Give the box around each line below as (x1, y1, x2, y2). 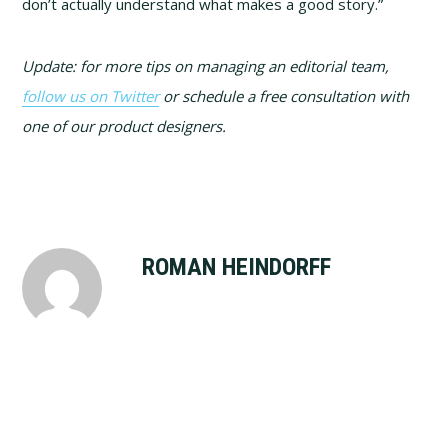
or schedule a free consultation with (159, 86, 410, 107)
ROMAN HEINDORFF (142, 253, 332, 282)
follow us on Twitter (22, 86, 160, 107)
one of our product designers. (22, 116, 227, 137)
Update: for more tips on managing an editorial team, (22, 56, 390, 77)
